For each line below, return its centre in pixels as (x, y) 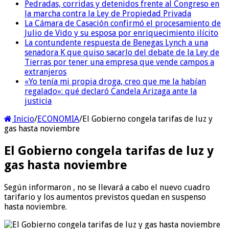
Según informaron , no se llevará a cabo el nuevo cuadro (107, 187)
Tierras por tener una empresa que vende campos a (119, 62)
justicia (38, 101)
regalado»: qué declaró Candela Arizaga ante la (111, 91)
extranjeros (45, 72)
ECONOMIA (58, 119)
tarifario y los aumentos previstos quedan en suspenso (105, 197)
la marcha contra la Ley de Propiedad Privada (108, 13)
